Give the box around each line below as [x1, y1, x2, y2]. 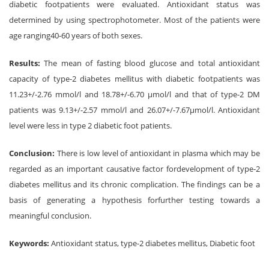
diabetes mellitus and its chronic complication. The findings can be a [9, 179, 260, 190]
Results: [9, 58, 40, 68]
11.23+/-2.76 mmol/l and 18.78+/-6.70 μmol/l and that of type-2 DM [9, 89, 260, 100]
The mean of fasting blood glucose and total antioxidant [40, 58, 260, 68]
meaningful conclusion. [9, 210, 91, 221]
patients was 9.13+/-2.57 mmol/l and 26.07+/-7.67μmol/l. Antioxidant [9, 104, 260, 115]
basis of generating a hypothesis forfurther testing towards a [9, 195, 260, 205]
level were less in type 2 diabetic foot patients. [9, 120, 172, 131]
